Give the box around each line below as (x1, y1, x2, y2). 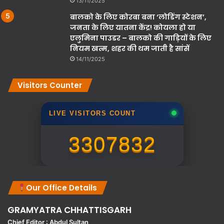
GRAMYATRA (7, 203, 62, 216)
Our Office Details (26, 182, 97, 193)
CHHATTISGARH (62, 203, 131, 216)
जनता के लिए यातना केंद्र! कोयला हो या (70, 22, 195, 32)
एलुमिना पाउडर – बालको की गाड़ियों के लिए (70, 32, 211, 43)
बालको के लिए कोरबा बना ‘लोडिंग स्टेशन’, (70, 11, 206, 22)
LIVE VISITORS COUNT (48, 109, 135, 117)
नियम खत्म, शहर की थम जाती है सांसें (70, 43, 189, 53)
